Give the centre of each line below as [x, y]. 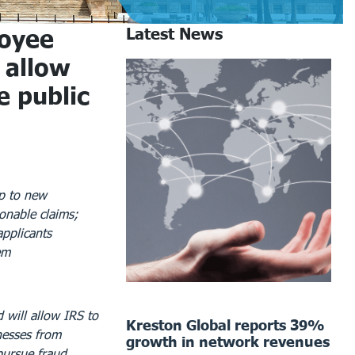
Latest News [175, 33]
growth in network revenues [228, 341]
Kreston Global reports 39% [226, 324]
